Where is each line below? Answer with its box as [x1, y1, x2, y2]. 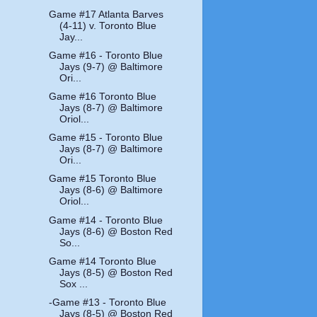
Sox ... [59, 278, 88, 289]
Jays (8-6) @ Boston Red [59, 226, 173, 237]
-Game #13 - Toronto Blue [49, 296, 167, 308]
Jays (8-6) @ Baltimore [59, 185, 163, 196]
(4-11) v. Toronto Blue [59, 20, 157, 31]
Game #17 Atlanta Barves [49, 8, 164, 20]
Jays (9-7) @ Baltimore [59, 62, 163, 73]
